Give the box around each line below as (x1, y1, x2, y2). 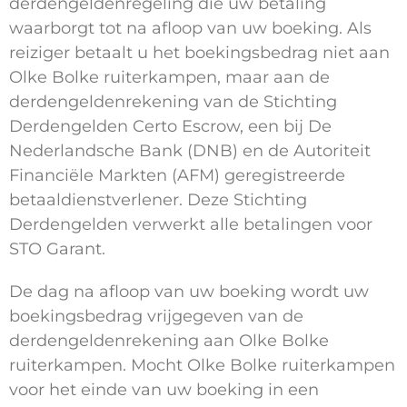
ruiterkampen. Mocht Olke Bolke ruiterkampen (9, 355, 395, 376)
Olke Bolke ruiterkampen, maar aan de (9, 67, 330, 88)
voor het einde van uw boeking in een (9, 380, 319, 401)
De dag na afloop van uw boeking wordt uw (9, 282, 369, 303)
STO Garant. (9, 239, 105, 260)
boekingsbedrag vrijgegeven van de (9, 306, 303, 327)
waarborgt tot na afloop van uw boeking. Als (9, 18, 372, 39)
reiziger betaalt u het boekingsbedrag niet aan (9, 43, 390, 64)
